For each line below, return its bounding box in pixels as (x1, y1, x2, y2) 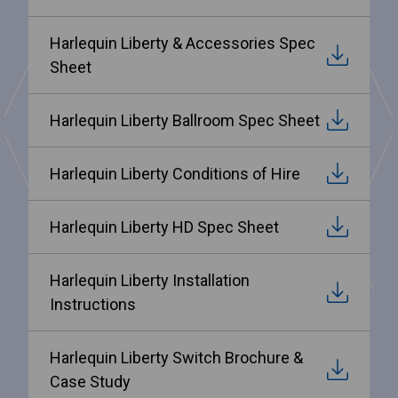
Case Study (50, 371, 131, 391)
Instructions (50, 294, 136, 314)
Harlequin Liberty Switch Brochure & (50, 347, 303, 367)
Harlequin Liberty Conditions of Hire (50, 163, 300, 183)
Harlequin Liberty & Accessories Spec (50, 33, 315, 52)
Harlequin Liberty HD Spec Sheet (50, 217, 279, 236)
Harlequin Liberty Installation (50, 270, 250, 290)
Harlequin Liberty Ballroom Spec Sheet (50, 110, 320, 130)
